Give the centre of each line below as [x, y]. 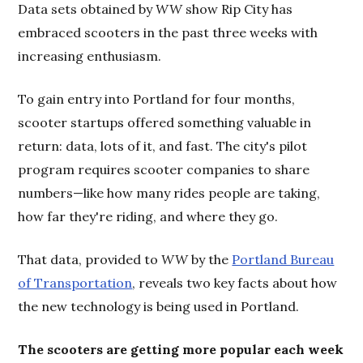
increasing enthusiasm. [90, 56]
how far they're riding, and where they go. [148, 216]
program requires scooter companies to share [164, 169]
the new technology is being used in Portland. [159, 306]
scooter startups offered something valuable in [165, 122]
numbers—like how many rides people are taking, [169, 192]
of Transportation [75, 282]
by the [210, 259]
